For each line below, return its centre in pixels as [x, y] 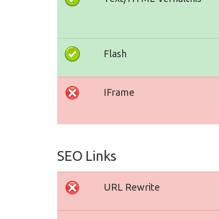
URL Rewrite [132, 187]
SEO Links [87, 156]
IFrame [119, 92]
